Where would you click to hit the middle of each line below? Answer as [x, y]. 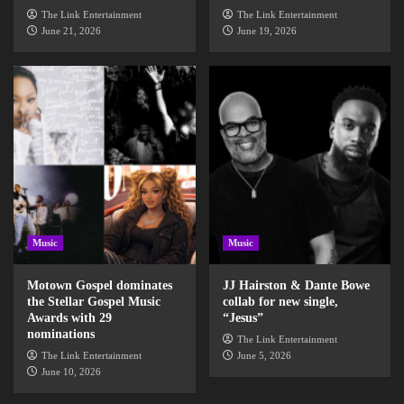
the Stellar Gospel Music [94, 301]
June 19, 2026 [266, 30]
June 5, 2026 [264, 355]
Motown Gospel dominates [100, 285]
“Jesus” [243, 317]
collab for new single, [280, 301]
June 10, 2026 [71, 371]
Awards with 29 [69, 317]
